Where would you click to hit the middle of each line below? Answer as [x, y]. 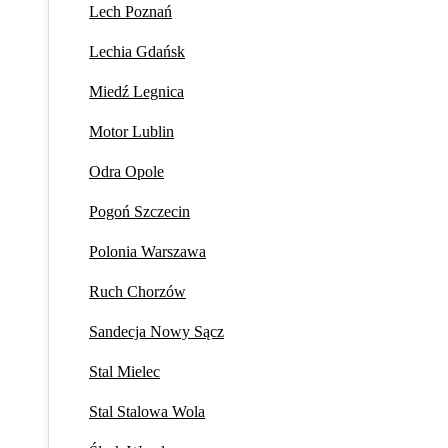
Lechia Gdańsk [137, 51]
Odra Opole [126, 171]
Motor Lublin [131, 131]
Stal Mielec [124, 371]
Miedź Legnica [136, 91]
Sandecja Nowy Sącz [156, 331]
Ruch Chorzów [137, 291]
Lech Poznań [130, 11]
